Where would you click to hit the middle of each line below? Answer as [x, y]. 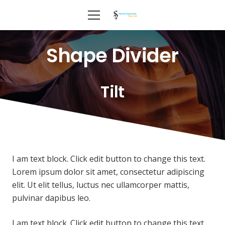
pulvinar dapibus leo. [51, 198]
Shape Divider [113, 55]
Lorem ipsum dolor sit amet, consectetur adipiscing [108, 172]
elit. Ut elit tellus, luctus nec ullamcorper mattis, [101, 185]
